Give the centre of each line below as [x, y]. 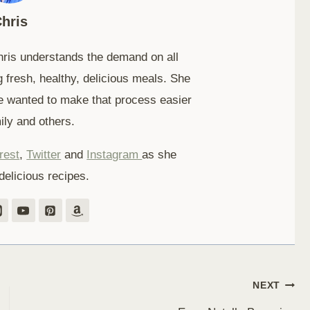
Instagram [115, 155]
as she [159, 155]
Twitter [44, 155]
